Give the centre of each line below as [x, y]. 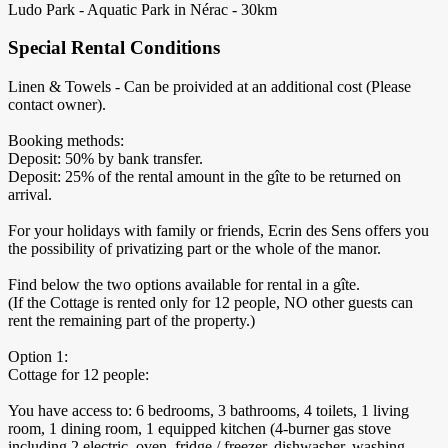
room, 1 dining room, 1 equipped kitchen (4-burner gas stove [199, 429]
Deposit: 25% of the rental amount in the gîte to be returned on [204, 177]
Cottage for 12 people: [78, 375]
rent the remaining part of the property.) [131, 321]
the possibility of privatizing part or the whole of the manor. [194, 249]
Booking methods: [66, 141]
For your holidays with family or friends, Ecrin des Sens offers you [218, 231]
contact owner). [57, 105]
